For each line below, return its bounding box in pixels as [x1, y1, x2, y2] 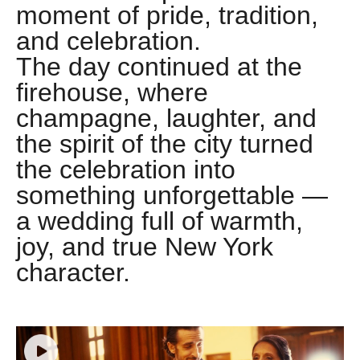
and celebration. [16, 27, 201, 56]
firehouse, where [16, 78, 208, 108]
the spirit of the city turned [16, 129, 313, 159]
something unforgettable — [16, 181, 328, 211]
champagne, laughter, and [16, 104, 317, 133]
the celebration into [16, 155, 235, 185]
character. [16, 258, 145, 288]
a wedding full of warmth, [16, 207, 303, 236]
